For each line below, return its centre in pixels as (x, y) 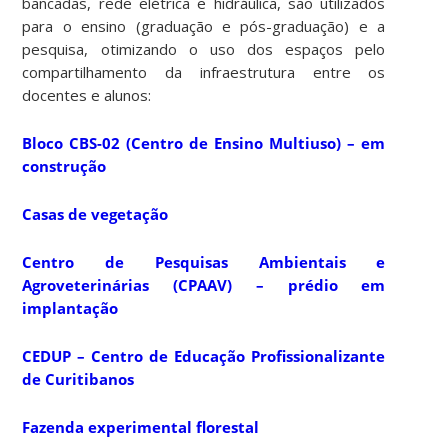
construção (64, 165)
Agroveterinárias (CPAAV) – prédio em (204, 284)
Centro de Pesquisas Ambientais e (204, 261)
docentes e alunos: (87, 94)
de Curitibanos (78, 378)
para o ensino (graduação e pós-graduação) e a (204, 25)
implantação (70, 307)
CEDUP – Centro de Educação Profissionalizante (204, 355)
